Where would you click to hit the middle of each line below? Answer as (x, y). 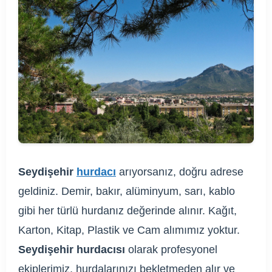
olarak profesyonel (171, 250)
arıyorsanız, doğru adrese (180, 172)
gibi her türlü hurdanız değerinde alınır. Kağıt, (127, 211)
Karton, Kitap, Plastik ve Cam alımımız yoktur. (129, 230)
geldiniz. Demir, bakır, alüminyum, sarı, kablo (127, 192)
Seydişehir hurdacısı (72, 250)
